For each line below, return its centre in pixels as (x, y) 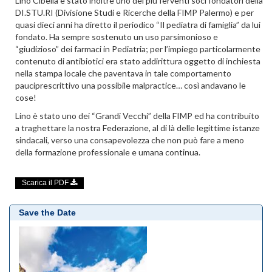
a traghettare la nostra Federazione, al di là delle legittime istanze (138, 128)
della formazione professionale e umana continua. (108, 152)
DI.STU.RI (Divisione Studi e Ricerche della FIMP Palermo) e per (134, 12)
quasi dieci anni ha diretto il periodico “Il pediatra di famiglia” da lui (138, 24)
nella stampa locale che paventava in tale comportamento (123, 73)
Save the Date (47, 212)
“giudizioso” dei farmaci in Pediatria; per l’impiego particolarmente (138, 49)
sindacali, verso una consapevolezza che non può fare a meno (130, 140)
